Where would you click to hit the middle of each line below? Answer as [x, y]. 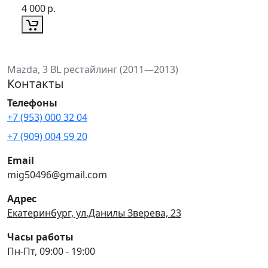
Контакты [36, 83]
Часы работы [40, 237]
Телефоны [32, 103]
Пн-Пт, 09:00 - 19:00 [51, 251]
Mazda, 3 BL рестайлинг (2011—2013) [93, 69]
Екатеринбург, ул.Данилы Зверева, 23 [94, 213]
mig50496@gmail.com [57, 174]
